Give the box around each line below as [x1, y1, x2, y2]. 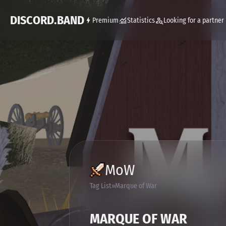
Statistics [127, 16, 155, 25]
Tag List [90, 182, 111, 190]
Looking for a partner [163, 16, 224, 25]
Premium [92, 16, 119, 25]
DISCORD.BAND [10, 13, 84, 27]
